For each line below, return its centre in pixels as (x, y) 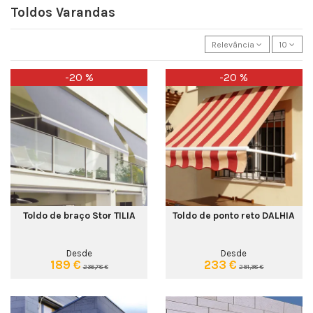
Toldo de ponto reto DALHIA (234, 215)
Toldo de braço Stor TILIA (79, 215)
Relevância (233, 44)
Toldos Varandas (63, 12)
